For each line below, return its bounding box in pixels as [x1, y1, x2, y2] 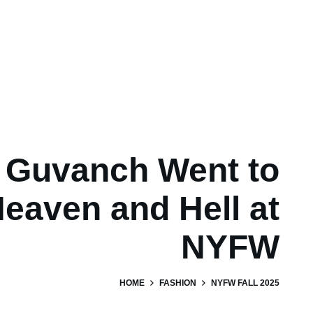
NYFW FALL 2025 [211, 277, 279, 288]
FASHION [159, 277, 196, 288]
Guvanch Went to [6, 151, 279, 189]
